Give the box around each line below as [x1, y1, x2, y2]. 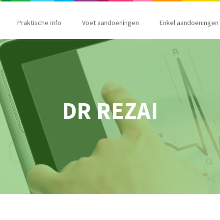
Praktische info [17, 18, 61, 27]
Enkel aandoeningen [160, 18, 219, 27]
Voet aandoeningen [82, 18, 139, 27]
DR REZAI [62, 96, 158, 125]
